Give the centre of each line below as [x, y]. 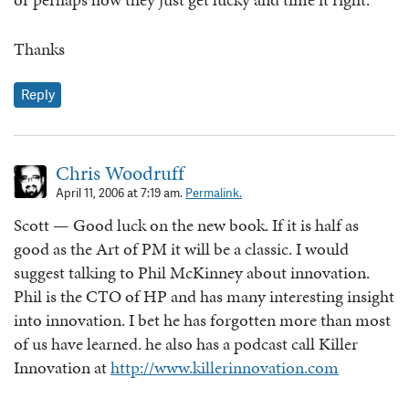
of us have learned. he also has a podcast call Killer [186, 343]
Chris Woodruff [120, 173]
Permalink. [214, 193]
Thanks [39, 49]
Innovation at [62, 367]
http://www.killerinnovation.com [225, 367]
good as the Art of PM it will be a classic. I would [181, 248]
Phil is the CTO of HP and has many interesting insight [204, 296]
